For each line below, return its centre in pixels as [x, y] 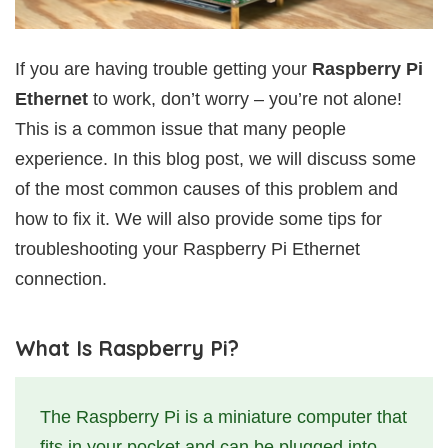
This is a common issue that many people [180, 128]
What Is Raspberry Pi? [127, 347]
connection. [61, 278]
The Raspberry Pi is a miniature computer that [223, 416]
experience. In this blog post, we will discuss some [215, 158]
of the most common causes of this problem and [206, 188]
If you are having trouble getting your [163, 68]
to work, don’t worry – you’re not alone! [245, 98]
